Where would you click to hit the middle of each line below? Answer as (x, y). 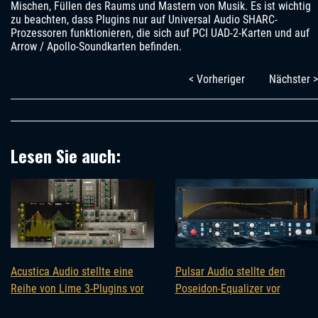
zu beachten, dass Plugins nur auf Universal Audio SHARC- (144, 20)
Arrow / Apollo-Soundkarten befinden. (96, 47)
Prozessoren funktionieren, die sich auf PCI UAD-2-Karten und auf (160, 33)
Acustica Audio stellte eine (72, 272)
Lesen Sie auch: (66, 156)
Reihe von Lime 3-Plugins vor (77, 289)
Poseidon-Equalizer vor (227, 289)
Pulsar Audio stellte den (230, 272)
